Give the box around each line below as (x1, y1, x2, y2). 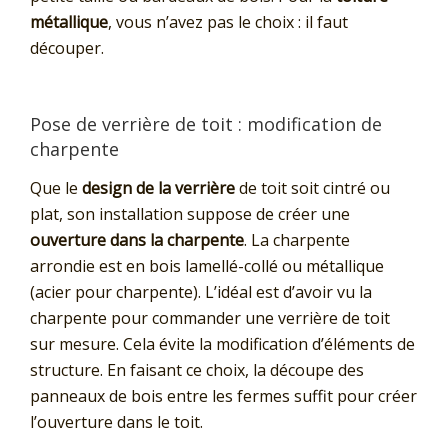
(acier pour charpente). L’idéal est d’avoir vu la (30, 281, 372, 304)
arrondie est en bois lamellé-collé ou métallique (30, 255, 384, 278)
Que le (30, 177, 82, 200)
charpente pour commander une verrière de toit (30, 307, 390, 330)
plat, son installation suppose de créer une (30, 203, 350, 226)
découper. (30, 36, 104, 59)
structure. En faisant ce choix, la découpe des (30, 359, 364, 382)
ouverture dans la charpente (30, 229, 244, 252)
